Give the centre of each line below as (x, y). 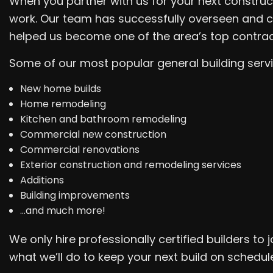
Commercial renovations (80, 149)
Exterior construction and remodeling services (130, 165)
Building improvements (75, 195)
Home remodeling (63, 104)
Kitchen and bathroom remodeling (103, 119)
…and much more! (62, 210)
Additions (42, 180)
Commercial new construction (93, 134)
